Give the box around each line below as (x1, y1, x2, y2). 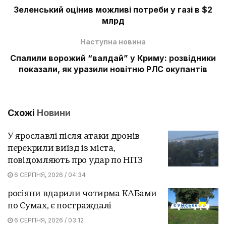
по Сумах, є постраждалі (8, 201, 112, 210)
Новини (37, 107, 71, 118)
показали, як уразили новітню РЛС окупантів (19, 64, 207, 74)
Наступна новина (80, 37, 146, 46)
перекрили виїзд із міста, (8, 144, 116, 153)
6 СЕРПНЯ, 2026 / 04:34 (13, 171, 86, 179)
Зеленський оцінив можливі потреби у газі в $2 (14, 4, 212, 15)
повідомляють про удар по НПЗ (8, 156, 143, 165)
